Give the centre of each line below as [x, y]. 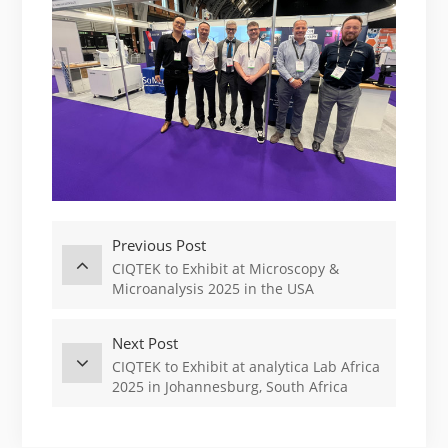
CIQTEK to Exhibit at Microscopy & [226, 268]
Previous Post [159, 244]
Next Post [145, 342]
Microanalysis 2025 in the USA [213, 288]
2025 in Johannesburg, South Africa [230, 386]
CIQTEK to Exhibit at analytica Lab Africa [246, 366]
